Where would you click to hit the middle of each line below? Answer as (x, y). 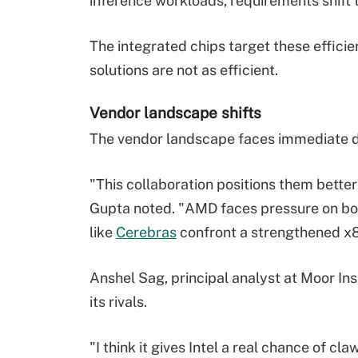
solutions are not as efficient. (184, 70)
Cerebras (146, 233)
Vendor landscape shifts (175, 113)
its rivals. (118, 302)
